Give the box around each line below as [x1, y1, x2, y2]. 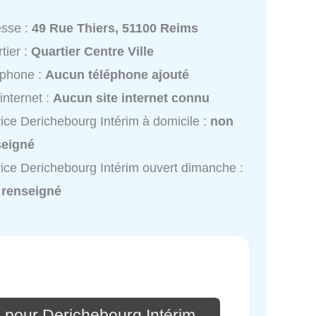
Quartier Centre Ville [31, 44, 154, 59]
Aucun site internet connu [53, 91, 210, 106]
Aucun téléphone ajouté [45, 68, 190, 83]
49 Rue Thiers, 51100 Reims [32, 21, 199, 36]
